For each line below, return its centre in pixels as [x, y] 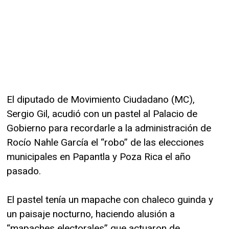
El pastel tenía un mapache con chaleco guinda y [110, 200]
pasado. [24, 171]
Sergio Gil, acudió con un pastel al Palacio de [102, 114]
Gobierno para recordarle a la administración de [109, 128]
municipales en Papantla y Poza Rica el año [99, 157]
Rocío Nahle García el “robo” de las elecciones [105, 143]
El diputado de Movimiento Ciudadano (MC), [101, 100]
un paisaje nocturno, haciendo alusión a [91, 214]
